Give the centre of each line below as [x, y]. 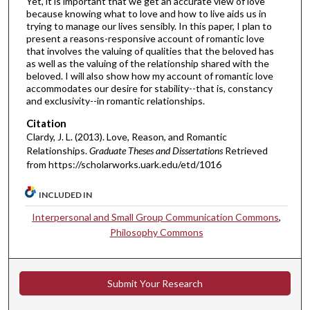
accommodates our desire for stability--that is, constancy [149, 89]
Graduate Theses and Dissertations [156, 150]
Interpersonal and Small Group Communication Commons [156, 217]
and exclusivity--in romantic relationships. [115, 101]
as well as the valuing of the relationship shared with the [147, 64]
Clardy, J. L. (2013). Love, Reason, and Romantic [126, 136]
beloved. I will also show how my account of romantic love [149, 76]
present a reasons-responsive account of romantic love [145, 39]
